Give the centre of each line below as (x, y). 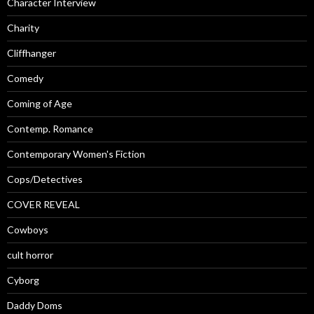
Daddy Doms (35, 305)
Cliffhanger (32, 53)
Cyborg (23, 280)
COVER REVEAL (43, 204)
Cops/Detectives (45, 179)
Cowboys (28, 229)
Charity (23, 27)
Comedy (25, 78)
